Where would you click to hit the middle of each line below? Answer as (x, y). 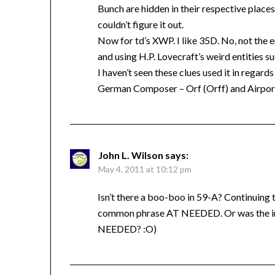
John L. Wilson (131, 155)
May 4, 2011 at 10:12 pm (145, 169)
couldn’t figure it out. (141, 25)
